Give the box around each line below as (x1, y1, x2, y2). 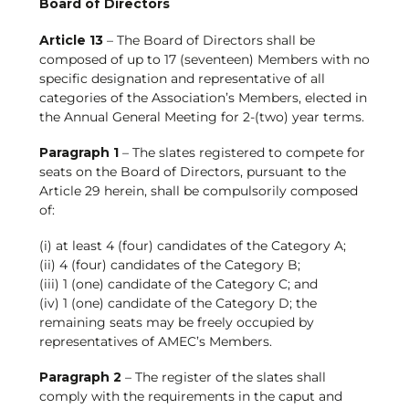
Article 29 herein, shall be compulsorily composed (38, 182, 358, 199)
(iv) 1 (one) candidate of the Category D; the (38, 295, 317, 312)
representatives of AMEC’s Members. (38, 333, 272, 351)
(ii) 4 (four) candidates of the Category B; (38, 257, 300, 274)
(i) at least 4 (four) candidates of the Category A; (38, 237, 346, 255)
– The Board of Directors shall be (102, 31, 315, 48)
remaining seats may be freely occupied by (38, 314, 314, 331)
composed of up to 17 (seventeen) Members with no (38, 50, 370, 68)
